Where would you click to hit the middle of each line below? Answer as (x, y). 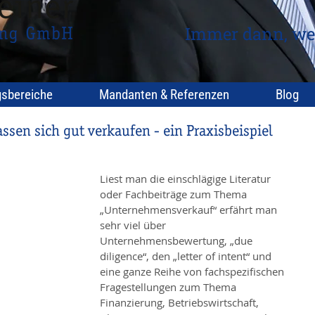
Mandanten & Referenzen (164, 95)
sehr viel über (134, 225)
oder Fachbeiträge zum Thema (175, 194)
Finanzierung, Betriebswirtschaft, (181, 302)
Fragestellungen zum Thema (169, 287)
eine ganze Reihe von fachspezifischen (193, 271)
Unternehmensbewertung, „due (178, 240)
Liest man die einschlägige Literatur (187, 179)
